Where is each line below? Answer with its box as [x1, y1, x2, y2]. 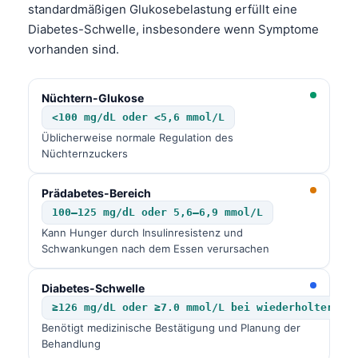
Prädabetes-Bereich [42, 185, 151, 200]
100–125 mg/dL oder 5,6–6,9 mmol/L [52, 205, 263, 218]
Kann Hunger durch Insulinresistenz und [42, 225, 243, 239]
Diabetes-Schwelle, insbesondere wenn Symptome [28, 21, 319, 37]
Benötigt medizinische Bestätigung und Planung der [42, 320, 300, 334]
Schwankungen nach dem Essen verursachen [42, 241, 269, 255]
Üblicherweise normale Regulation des [42, 130, 233, 144]
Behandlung [42, 336, 101, 350]
